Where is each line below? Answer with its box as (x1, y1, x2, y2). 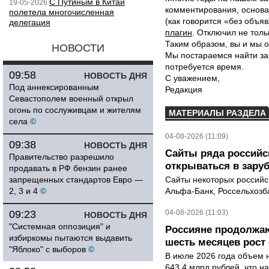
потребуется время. (165, 62, 244, 71)
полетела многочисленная (9, 7, 114, 17)
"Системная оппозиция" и (9, 222, 110, 231)
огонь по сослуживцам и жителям (9, 105, 141, 115)
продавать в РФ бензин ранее (9, 163, 127, 173)
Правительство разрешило (9, 152, 114, 162)
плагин (165, 28, 192, 37)
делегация (9, 17, 50, 27)
